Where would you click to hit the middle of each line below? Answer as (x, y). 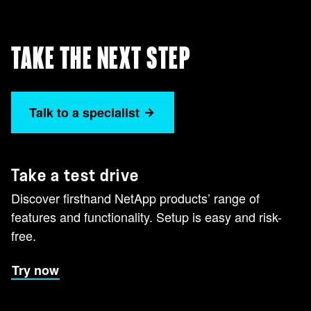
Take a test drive (75, 176)
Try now (35, 270)
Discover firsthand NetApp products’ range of (135, 198)
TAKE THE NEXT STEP (101, 60)
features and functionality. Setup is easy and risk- (146, 217)
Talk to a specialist (84, 113)
